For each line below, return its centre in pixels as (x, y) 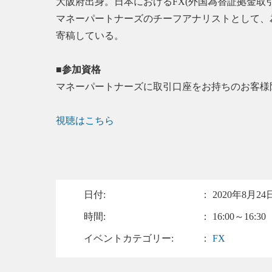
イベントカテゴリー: (129, 238)
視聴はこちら (85, 121)
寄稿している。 (90, 36)
